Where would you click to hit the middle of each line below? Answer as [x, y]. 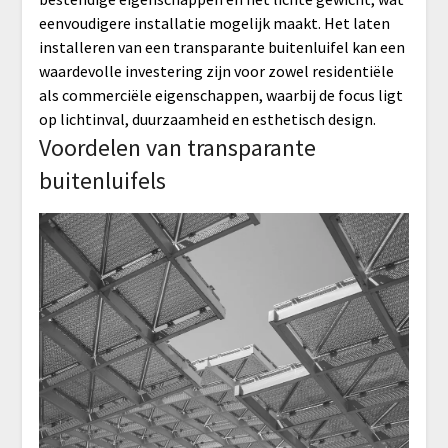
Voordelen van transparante [177, 147]
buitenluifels [102, 180]
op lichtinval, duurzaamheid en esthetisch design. [207, 118]
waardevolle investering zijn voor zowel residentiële [216, 70]
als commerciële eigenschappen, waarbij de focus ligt [220, 94]
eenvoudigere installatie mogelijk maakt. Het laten [214, 22]
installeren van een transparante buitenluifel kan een [221, 46]
